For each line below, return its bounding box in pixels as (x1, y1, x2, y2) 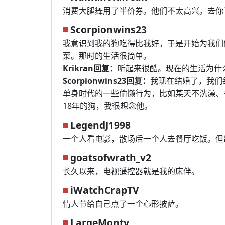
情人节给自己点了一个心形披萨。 (63, 198, 183, 209)
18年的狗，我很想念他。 (63, 100, 152, 111)
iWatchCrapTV (70, 183, 139, 197)
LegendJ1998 (70, 118, 131, 132)
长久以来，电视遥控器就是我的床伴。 (63, 166, 199, 177)
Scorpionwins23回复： (63, 75, 150, 86)
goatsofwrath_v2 (70, 151, 151, 164)
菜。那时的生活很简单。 (63, 50, 151, 61)
